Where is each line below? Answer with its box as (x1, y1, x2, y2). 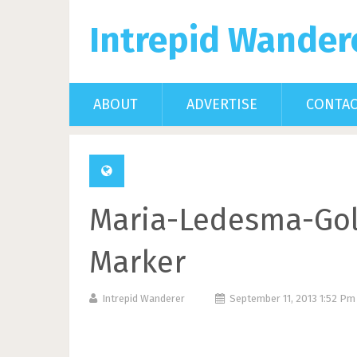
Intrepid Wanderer (102, 292, 185, 304)
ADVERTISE (186, 96, 257, 113)
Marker (89, 244, 186, 280)
